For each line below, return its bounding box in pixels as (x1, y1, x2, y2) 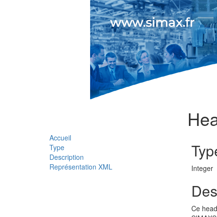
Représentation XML (49, 162, 112, 171)
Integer (191, 163, 213, 173)
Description (49, 152, 84, 162)
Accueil (49, 133, 71, 142)
